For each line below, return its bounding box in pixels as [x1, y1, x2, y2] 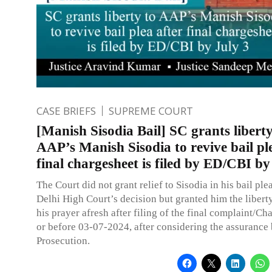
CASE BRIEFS [36, 103, 96, 118]
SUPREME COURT [109, 103, 193, 118]
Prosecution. [36, 234, 90, 246]
